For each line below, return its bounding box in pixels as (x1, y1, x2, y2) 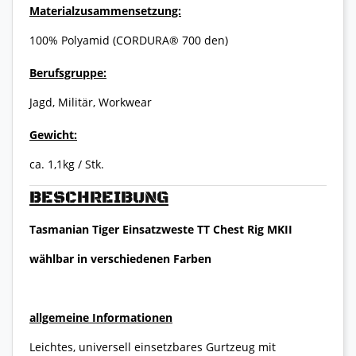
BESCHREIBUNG (29, 188, 168, 209)
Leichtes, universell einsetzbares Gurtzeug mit (29, 339, 276, 354)
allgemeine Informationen (29, 309, 172, 325)
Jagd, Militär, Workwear (29, 95, 152, 110)
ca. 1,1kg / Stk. (29, 157, 104, 172)
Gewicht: (29, 127, 77, 143)
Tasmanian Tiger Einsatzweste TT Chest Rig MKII (29, 221, 292, 237)
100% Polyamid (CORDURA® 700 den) (29, 33, 228, 48)
